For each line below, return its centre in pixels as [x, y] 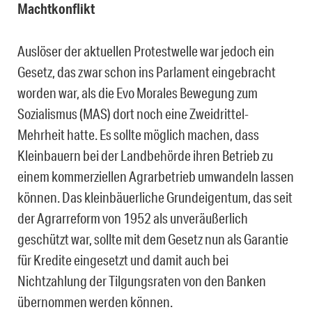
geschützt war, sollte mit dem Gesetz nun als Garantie [153, 239]
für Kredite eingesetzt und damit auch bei [123, 260]
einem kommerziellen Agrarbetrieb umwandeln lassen [156, 177]
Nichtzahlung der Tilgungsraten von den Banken [142, 281]
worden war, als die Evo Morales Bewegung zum [138, 93]
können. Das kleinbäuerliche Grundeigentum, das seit [155, 197]
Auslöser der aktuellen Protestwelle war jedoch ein [146, 51]
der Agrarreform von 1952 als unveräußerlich [133, 218]
